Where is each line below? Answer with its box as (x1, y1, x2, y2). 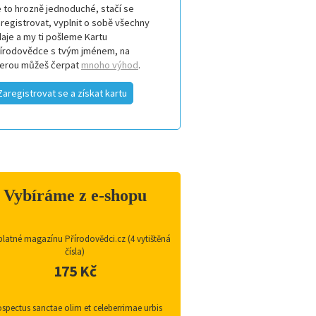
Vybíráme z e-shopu (3, 186, 147, 205)
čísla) (65, 245, 85, 258)
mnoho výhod (81, 59, 138, 71)
